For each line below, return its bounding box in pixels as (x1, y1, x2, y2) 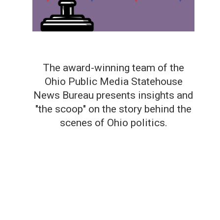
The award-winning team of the (43, 62, 185, 74)
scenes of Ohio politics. (59, 117, 167, 129)
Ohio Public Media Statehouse (44, 76, 183, 88)
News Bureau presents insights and (33, 89, 194, 102)
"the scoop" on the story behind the (35, 103, 192, 115)
